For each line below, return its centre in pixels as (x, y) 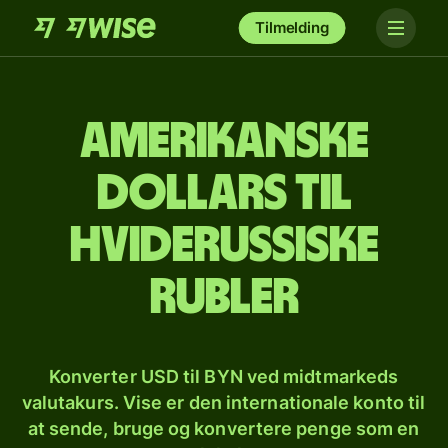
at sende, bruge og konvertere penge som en (223, 428)
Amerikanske (224, 142)
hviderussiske (224, 246)
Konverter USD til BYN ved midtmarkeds (223, 376)
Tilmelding (292, 27)
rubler (224, 298)
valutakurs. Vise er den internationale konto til (223, 402)
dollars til (224, 194)
